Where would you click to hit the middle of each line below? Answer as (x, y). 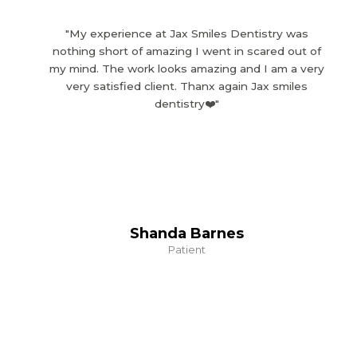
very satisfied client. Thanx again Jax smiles (186, 86)
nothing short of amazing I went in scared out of (186, 51)
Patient (186, 250)
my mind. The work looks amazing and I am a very (186, 69)
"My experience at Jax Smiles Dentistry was (186, 34)
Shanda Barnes (186, 234)
